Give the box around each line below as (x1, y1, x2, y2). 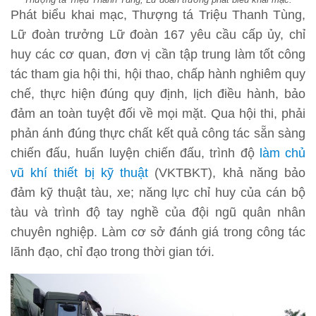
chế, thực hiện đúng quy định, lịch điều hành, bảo (11, 87, 305, 102)
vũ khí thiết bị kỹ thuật (11, 166, 149, 181)
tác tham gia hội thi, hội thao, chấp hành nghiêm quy (11, 67, 305, 82)
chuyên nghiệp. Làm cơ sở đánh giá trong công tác (11, 225, 305, 240)
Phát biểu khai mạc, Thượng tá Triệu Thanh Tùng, (11, 8, 305, 23)
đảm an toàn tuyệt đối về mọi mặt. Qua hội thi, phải (11, 107, 305, 121)
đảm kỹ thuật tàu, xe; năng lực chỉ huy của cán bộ (11, 186, 305, 200)
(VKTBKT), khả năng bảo (148, 166, 306, 181)
